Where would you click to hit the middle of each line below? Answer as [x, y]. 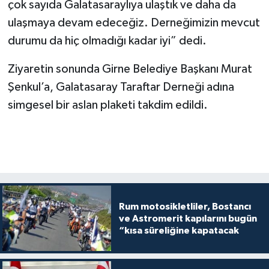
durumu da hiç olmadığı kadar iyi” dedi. [107, 41]
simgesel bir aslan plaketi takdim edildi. [107, 105]
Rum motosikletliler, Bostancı [185, 206]
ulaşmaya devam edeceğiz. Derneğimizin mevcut [134, 23]
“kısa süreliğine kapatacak [179, 230]
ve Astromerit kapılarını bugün [188, 218]
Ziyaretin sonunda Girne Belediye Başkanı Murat [130, 69]
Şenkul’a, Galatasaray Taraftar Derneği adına [121, 87]
